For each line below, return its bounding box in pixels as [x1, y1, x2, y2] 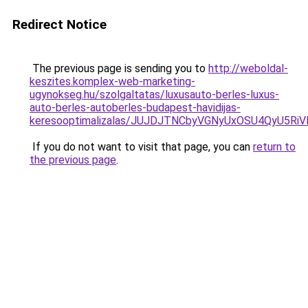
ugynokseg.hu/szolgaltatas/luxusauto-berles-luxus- [30, 88, 279, 101]
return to [253, 140, 296, 153]
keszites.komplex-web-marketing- [30, 75, 195, 88]
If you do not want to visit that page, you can [30, 140, 253, 153]
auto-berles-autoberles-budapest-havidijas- [30, 101, 241, 114]
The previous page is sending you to [30, 62, 208, 75]
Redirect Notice [12, 16, 107, 32]
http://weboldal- [208, 62, 288, 75]
